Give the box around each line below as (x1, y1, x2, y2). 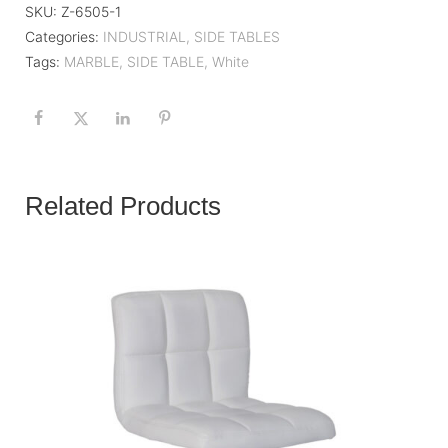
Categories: (25, 27, 99, 45)
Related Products (25, 191, 221, 222)
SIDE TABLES (194, 27, 280, 45)
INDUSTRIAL (103, 27, 186, 45)
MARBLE (64, 52, 119, 70)
